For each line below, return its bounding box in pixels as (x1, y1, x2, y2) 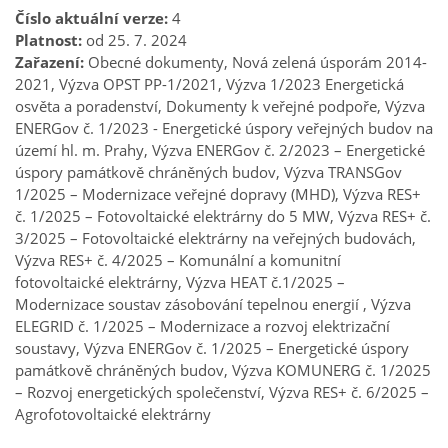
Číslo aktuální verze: (15, 8, 168, 28)
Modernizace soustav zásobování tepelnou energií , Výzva (15, 294, 411, 314)
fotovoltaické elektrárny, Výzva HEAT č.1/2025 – (15, 272, 345, 292)
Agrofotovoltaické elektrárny (15, 404, 211, 424)
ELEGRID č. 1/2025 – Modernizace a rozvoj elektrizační (15, 316, 390, 336)
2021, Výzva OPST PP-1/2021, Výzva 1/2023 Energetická (15, 74, 404, 94)
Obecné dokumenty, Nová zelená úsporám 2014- (84, 52, 427, 72)
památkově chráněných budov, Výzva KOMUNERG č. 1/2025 (15, 360, 431, 380)
